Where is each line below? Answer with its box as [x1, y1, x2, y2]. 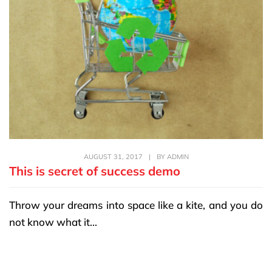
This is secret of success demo [9, 163, 180, 178]
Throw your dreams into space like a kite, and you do [9, 198, 263, 211]
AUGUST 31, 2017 [83, 152, 143, 161]
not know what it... [9, 215, 97, 228]
